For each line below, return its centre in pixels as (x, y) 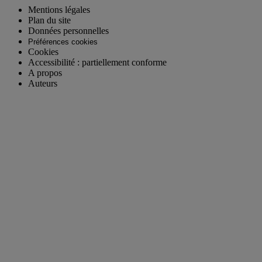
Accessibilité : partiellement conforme (97, 63)
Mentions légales (59, 10)
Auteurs (43, 84)
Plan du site (49, 20)
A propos (45, 73)
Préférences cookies (63, 42)
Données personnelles (68, 31)
